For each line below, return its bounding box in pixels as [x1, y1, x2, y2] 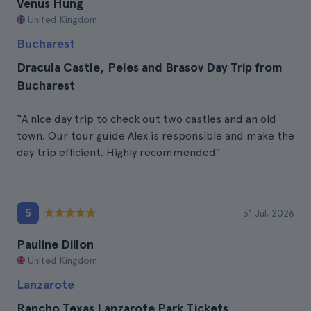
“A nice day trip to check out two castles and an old [17, 112, 276, 126]
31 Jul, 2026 [243, 208, 294, 219]
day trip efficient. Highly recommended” [17, 146, 221, 159]
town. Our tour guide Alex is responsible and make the [17, 129, 294, 142]
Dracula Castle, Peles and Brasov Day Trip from [17, 60, 283, 74]
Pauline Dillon [17, 237, 94, 251]
